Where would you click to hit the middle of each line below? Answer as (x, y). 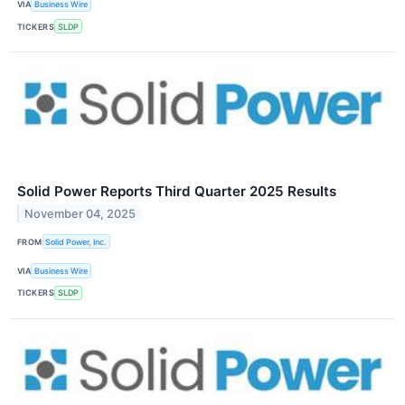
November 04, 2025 (80, 213)
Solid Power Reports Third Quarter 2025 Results (177, 192)
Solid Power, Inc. (76, 241)
